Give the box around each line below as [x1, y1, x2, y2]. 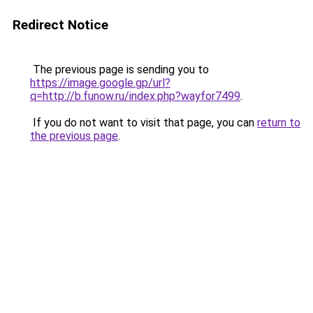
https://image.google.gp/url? [30, 76, 170, 89]
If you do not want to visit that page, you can [30, 116, 257, 129]
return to [257, 116, 300, 129]
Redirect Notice [13, 17, 108, 33]
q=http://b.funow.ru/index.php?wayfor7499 [30, 89, 240, 103]
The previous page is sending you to [30, 63, 209, 76]
